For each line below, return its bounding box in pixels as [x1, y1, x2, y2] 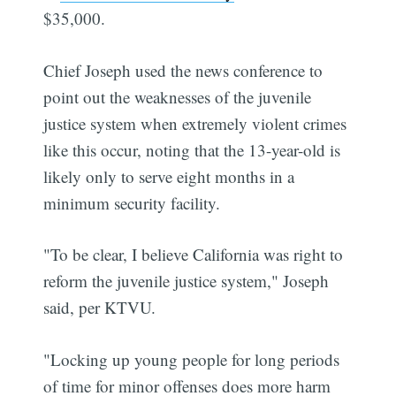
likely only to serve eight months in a [43, 164, 295, 187]
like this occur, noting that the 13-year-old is [43, 138, 341, 161]
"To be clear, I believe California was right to [43, 243, 344, 266]
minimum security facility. [43, 191, 221, 214]
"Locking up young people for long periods [43, 347, 340, 370]
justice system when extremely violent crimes [43, 111, 347, 134]
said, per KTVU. [43, 296, 156, 319]
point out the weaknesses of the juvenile [43, 85, 312, 108]
